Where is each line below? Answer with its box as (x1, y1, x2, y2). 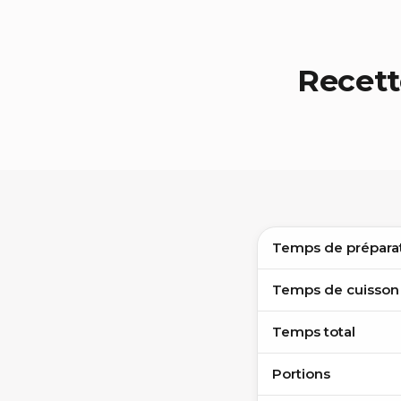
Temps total (272, 323, 355, 341)
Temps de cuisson (272, 281, 399, 299)
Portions (272, 365, 330, 383)
